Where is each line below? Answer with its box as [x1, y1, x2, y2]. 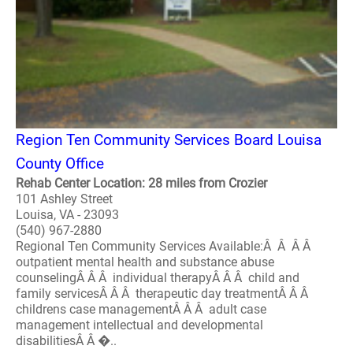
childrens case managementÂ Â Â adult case [16, 302, 266, 317]
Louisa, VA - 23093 [16, 207, 119, 222]
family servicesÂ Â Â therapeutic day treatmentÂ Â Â [16, 286, 311, 301]
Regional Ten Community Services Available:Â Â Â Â [16, 239, 314, 254]
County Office [16, 154, 104, 173]
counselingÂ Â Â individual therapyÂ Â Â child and [16, 270, 299, 285]
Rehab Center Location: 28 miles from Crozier [16, 176, 267, 191]
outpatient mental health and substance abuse [16, 255, 274, 269]
